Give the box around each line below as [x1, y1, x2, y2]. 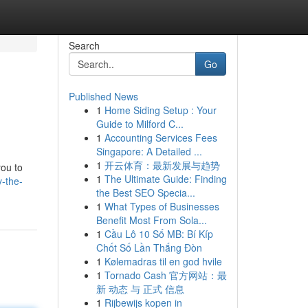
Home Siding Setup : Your [104, 103, 217, 117]
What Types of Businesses [104, 199, 219, 213]
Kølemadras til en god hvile [104, 254, 222, 268]
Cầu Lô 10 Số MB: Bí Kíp [104, 227, 213, 241]
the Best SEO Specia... [96, 186, 195, 199]
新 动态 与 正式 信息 [96, 282, 184, 296]
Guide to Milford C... [96, 117, 184, 131]
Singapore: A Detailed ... [96, 144, 202, 158]
